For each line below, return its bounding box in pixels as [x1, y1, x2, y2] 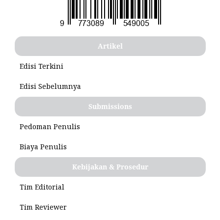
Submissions [88, 101, 132, 111]
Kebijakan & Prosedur [72, 162, 148, 171]
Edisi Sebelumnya [20, 81, 81, 91]
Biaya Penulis [20, 141, 67, 151]
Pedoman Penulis [20, 121, 80, 131]
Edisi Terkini [20, 61, 63, 71]
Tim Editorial [20, 182, 64, 192]
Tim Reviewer [20, 202, 67, 212]
